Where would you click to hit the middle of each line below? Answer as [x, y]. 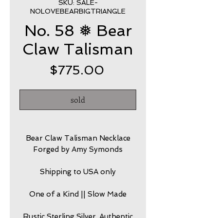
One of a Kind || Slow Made [78, 194]
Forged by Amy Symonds [78, 149]
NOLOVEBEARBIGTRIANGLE [78, 11]
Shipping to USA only [78, 172]
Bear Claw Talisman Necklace [78, 138]
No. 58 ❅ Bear [78, 30]
